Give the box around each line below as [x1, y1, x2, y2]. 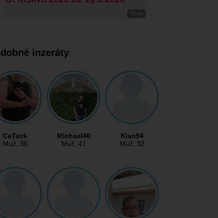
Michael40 [56, 132, 91, 140]
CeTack [3, 132, 27, 140]
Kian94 [120, 132, 144, 140]
